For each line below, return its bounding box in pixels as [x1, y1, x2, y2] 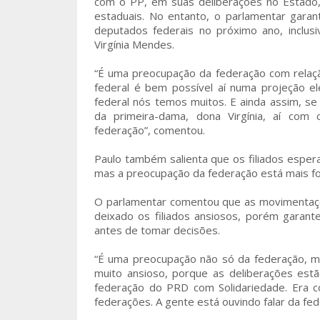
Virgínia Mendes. [94, 37, 174, 51]
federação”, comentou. [94, 123, 205, 137]
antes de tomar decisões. [94, 223, 220, 237]
